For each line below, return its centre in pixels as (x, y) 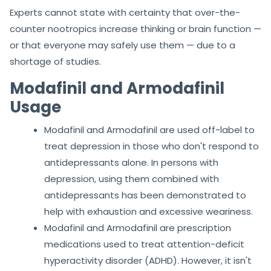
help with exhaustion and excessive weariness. (149, 211)
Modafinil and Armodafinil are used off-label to (149, 129)
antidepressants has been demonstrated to (145, 195)
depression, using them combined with (132, 178)
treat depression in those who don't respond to (152, 146)
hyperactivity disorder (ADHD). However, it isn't (148, 260)
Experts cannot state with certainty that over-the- (125, 12)
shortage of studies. (55, 61)
